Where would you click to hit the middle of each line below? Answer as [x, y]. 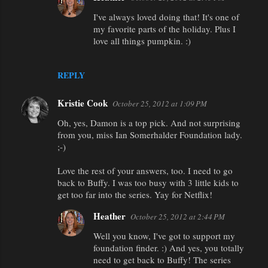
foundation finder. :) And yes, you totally [169, 247]
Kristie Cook [83, 103]
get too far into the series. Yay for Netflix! [135, 194]
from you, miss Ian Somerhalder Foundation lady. [150, 134]
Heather [109, 216]
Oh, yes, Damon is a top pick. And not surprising [149, 122]
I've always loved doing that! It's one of [166, 16]
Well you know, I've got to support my [164, 235]
